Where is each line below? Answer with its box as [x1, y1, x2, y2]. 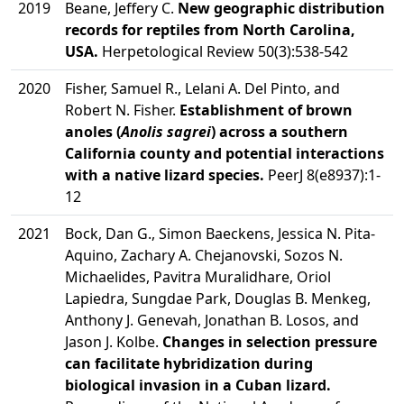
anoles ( [65, 122, 121, 142]
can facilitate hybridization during [65, 353, 313, 373]
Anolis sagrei [121, 122, 211, 142]
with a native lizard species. [65, 165, 264, 185]
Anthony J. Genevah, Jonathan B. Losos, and [65, 310, 359, 330]
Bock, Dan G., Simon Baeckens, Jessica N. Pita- [65, 224, 375, 243]
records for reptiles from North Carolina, [65, 20, 355, 40]
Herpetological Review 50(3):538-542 [98, 41, 348, 61]
